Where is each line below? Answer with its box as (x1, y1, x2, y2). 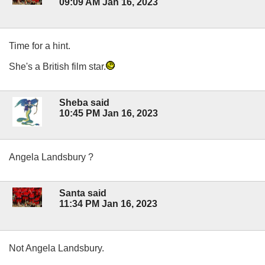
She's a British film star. (9, 61, 106, 72)
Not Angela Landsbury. (9, 243, 104, 253)
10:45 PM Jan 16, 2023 (59, 108, 158, 119)
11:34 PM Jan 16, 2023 (59, 199, 157, 209)
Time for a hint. (9, 40, 70, 51)
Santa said (59, 188, 106, 199)
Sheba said (59, 98, 109, 108)
